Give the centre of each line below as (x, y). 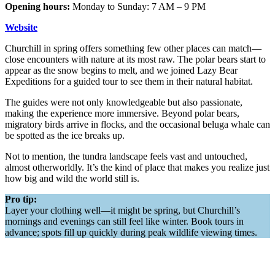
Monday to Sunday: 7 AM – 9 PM (139, 7)
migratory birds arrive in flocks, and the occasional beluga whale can (137, 125)
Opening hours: (39, 7)
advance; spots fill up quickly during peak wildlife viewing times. (131, 233)
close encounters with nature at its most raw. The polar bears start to (135, 60)
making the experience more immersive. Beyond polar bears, (122, 114)
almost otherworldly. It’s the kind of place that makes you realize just (137, 168)
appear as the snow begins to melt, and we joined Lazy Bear (121, 71)
